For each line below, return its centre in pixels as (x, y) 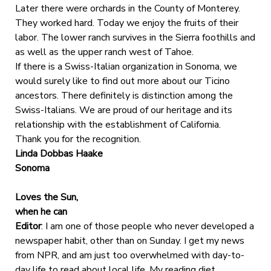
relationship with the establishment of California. (118, 124)
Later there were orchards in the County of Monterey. (127, 8)
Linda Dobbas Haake (59, 153)
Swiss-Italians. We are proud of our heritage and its (123, 110)
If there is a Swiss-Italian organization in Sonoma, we (126, 66)
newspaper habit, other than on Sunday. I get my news (129, 240)
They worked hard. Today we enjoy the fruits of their (126, 23)
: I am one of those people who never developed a (147, 226)
